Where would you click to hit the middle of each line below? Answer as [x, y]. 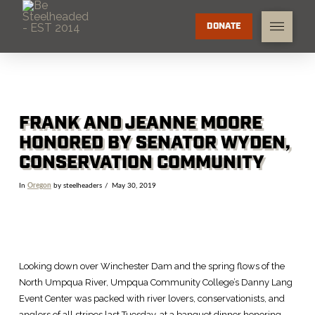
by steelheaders [76, 185]
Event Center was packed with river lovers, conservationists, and [152, 299]
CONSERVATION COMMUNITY [141, 163]
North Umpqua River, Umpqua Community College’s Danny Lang [155, 283]
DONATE [224, 26]
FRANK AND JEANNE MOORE [140, 123]
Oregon [39, 185]
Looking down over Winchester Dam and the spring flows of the [152, 266]
